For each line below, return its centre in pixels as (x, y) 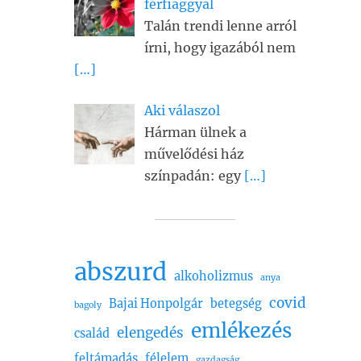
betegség (236, 304)
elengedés (150, 333)
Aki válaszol (182, 111)
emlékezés (241, 331)
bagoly (88, 305)
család (92, 334)
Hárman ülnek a (195, 133)
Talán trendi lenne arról (220, 26)
